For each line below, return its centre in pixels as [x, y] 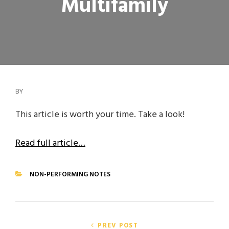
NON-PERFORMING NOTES [70, 175]
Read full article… [50, 143]
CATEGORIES [35, 188]
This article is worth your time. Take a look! [100, 115]
